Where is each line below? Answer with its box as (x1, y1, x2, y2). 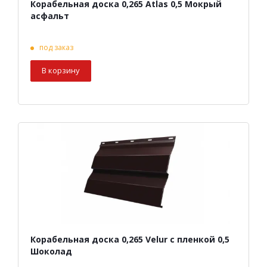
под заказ (39, 42, 73, 53)
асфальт (30, 10, 69, 22)
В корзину (42, 65, 80, 76)
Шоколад (30, 246, 72, 257)
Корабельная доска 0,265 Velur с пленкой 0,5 (30, 234, 229, 246)
